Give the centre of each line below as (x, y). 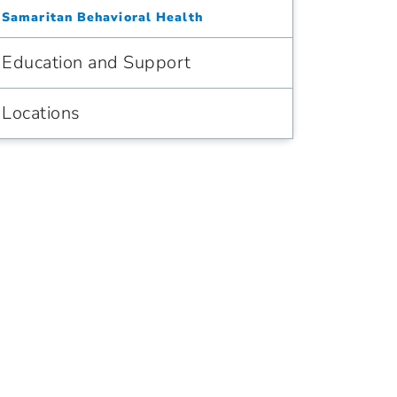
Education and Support (97, 62)
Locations (41, 113)
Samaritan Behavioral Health (102, 17)
